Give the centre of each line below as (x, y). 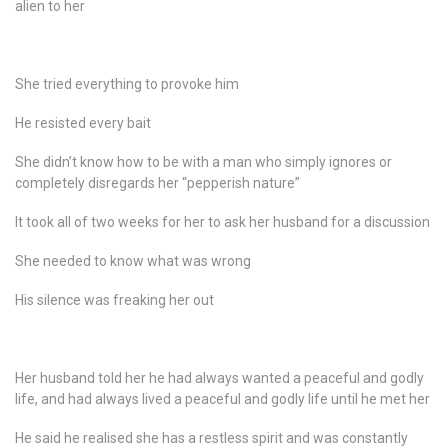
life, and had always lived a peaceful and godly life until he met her (222, 399)
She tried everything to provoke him (127, 84)
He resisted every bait (83, 123)
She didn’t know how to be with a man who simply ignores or (203, 162)
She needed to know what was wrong (133, 261)
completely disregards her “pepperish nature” (157, 183)
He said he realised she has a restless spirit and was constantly (211, 438)
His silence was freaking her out (114, 300)
